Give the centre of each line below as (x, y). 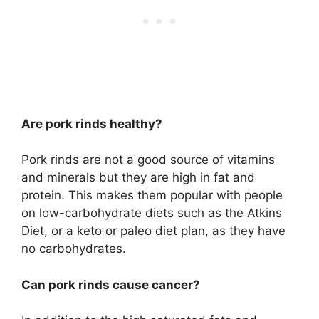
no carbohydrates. (74, 249)
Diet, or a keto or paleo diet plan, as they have (153, 231)
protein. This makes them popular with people (152, 195)
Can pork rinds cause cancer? (111, 284)
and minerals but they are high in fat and (138, 178)
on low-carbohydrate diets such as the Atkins (152, 213)
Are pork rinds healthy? (92, 124)
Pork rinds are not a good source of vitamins (148, 160)
